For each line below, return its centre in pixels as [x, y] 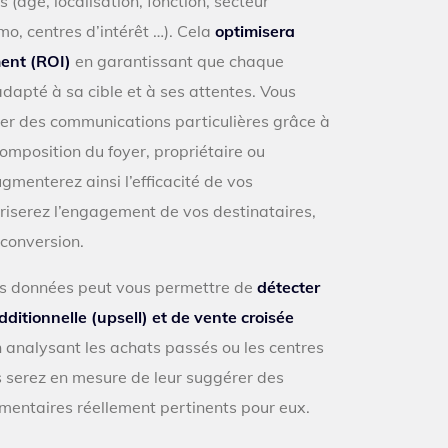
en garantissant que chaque [177, 61]
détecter [288, 287]
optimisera [255, 31]
